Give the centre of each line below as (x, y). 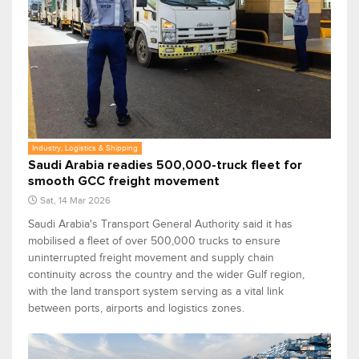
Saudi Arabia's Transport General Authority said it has (160, 224)
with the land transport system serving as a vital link (156, 292)
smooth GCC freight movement (124, 182)
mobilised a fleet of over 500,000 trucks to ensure (154, 241)
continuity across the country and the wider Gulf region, (166, 275)
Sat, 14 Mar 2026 (75, 201)
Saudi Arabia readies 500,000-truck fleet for (165, 165)
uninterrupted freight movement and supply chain (151, 258)
